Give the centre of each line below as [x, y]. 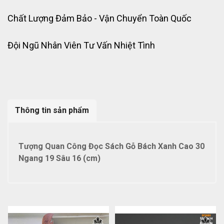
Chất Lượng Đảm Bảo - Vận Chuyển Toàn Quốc [99, 18]
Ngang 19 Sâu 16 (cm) [59, 158]
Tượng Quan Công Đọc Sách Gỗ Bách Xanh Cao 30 [111, 146]
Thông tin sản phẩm [52, 110]
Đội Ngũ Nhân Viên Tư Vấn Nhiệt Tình [81, 45]
